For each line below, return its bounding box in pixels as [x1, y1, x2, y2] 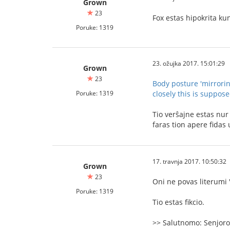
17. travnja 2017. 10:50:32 [152, 157, 226, 165]
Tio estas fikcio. [152, 197, 204, 207]
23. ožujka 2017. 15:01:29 [152, 59, 225, 67]
